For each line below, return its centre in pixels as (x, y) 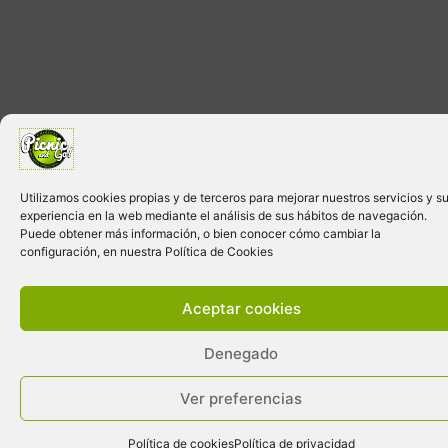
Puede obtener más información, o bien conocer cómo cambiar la (200, 233)
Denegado (241, 353)
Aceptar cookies (241, 308)
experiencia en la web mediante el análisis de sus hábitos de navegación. (223, 215)
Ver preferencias (241, 398)
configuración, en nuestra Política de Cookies (146, 251)
